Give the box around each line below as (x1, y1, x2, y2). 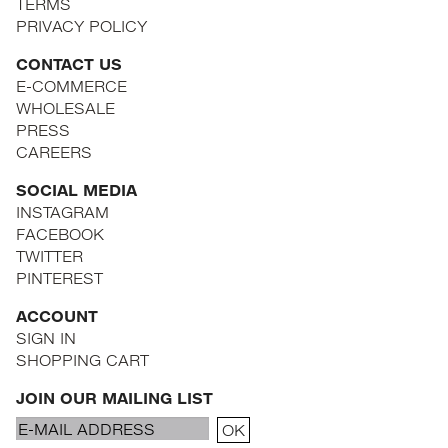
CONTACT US (16, 54, 122, 74)
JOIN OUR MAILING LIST (16, 388, 213, 408)
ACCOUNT (16, 306, 98, 326)
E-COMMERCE (16, 76, 127, 96)
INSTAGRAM (16, 202, 109, 222)
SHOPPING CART (16, 350, 149, 370)
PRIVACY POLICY (16, 16, 147, 36)
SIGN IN (16, 328, 76, 348)
